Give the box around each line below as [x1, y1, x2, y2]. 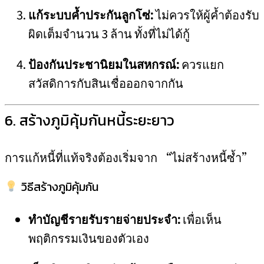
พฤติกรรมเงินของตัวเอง [28, 229, 149, 246]
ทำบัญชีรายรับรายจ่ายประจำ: [28, 210, 180, 227]
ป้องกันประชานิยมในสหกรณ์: [28, 55, 179, 72]
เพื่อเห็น [180, 210, 222, 227]
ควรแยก [179, 55, 224, 72]
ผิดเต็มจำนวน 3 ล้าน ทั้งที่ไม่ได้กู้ [28, 25, 190, 42]
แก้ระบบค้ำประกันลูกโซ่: [28, 6, 153, 23]
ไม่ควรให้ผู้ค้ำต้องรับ [153, 6, 259, 23]
